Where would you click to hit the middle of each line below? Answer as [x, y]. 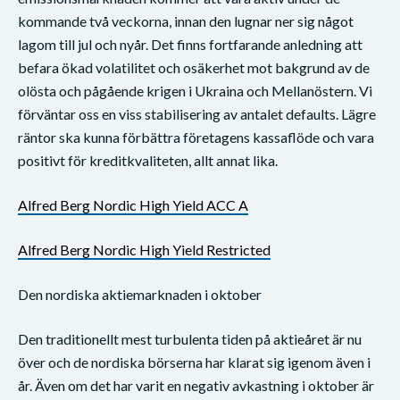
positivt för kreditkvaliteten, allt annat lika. [148, 160]
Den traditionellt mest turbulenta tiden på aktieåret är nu [190, 338]
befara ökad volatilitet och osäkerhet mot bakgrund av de [194, 67]
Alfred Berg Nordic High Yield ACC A [133, 204]
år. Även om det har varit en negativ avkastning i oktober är [196, 385]
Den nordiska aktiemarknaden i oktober [140, 294]
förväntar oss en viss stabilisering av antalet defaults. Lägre [197, 113]
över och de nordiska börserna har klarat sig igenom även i [194, 362]
